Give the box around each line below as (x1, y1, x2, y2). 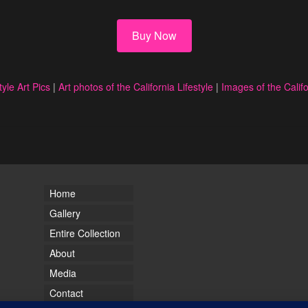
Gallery (49, 206, 80, 220)
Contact (49, 286, 83, 300)
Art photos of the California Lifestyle (58, 80, 213, 93)
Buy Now (131, 27, 177, 43)
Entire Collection (49, 226, 120, 240)
